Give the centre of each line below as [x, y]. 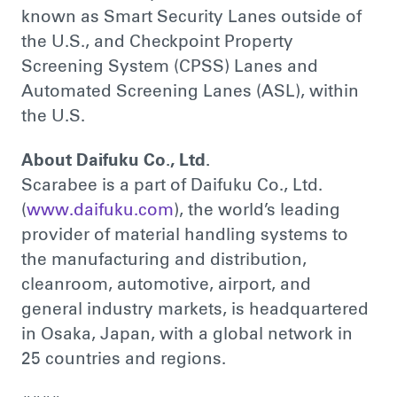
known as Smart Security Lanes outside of [191, 19]
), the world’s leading [257, 211]
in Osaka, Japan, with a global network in [187, 335]
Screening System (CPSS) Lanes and [169, 68]
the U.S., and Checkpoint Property [157, 43]
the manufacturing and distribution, [163, 261]
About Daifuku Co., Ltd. [115, 161]
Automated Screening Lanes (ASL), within [190, 93]
